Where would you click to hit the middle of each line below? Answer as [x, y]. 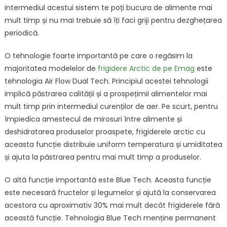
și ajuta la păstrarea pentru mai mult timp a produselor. [103, 157]
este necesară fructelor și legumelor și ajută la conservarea [110, 193]
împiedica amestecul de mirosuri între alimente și [93, 119]
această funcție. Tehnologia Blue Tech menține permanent [110, 218]
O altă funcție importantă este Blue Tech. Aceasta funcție [108, 180]
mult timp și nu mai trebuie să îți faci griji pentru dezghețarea [113, 21]
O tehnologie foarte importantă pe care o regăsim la [98, 56]
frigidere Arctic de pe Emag [146, 69]
